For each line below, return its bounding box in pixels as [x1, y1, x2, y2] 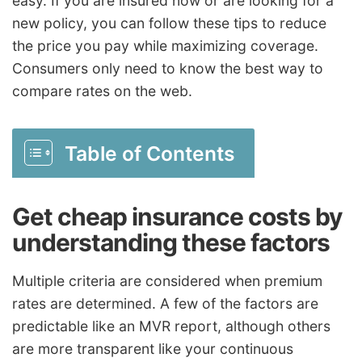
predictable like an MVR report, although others [12, 317, 330, 335]
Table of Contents [65, 141, 235, 166]
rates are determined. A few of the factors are [12, 294, 318, 312]
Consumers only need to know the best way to [12, 60, 323, 78]
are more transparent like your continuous [12, 339, 293, 357]
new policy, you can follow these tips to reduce [12, 15, 326, 32]
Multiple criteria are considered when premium [12, 271, 322, 289]
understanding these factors [12, 228, 330, 258]
